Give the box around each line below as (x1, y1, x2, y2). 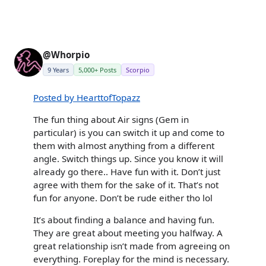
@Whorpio (43, 48, 90, 61)
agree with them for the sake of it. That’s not (33, 178, 218, 191)
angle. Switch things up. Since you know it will (33, 152, 223, 164)
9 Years (47, 65, 69, 74)
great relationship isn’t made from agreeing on (33, 240, 230, 252)
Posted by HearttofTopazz (33, 91, 140, 103)
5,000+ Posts (78, 65, 116, 74)
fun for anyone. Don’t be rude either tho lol (33, 191, 213, 204)
